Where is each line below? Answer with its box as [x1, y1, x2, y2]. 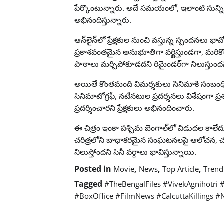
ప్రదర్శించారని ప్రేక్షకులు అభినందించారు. [74, 102, 195, 113]
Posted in [74, 163, 114, 174]
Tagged [74, 178, 105, 189]
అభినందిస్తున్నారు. [74, 14, 132, 25]
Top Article [162, 163, 199, 174]
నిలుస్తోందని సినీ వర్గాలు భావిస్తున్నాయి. [74, 146, 197, 157]
